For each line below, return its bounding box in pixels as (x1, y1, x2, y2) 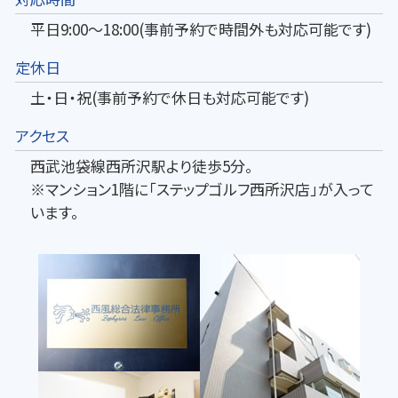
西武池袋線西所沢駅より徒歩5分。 (30, 154, 253, 177)
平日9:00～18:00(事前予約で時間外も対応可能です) (30, 17, 371, 40)
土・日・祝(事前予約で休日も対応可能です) (30, 85, 309, 108)
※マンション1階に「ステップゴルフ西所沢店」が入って (30, 177, 374, 200)
